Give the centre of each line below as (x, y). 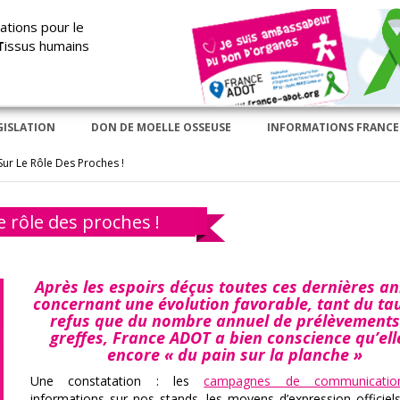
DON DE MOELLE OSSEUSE (161, 127)
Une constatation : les (117, 380)
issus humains (46, 46)
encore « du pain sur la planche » (234, 354)
